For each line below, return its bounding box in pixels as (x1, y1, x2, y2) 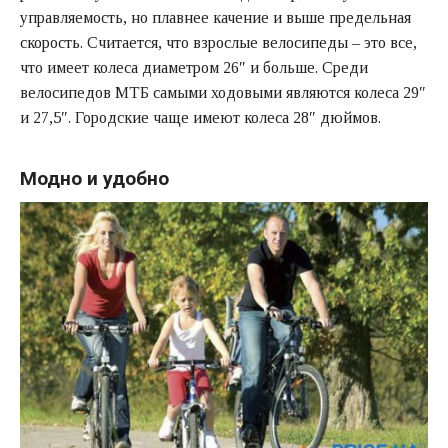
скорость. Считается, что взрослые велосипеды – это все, (20, 34, 417, 52)
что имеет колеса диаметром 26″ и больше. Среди (20, 59, 368, 77)
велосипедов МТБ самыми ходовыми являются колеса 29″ (20, 84, 426, 102)
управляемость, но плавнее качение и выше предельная (20, 9, 411, 27)
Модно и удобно (20, 166, 169, 190)
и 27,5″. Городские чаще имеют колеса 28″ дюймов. (20, 109, 381, 127)
